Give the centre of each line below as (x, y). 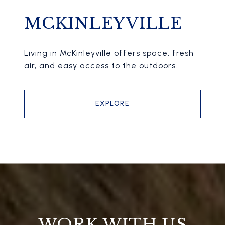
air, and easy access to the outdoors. (101, 66)
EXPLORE (113, 104)
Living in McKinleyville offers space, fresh (109, 53)
